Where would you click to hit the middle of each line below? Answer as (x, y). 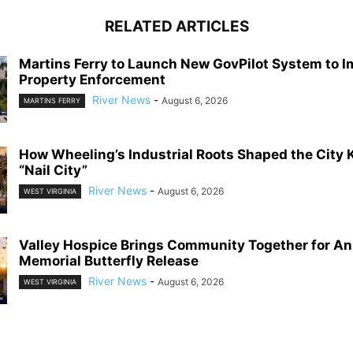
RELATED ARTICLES (176, 26)
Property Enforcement (92, 79)
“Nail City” (53, 170)
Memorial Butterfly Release (109, 260)
